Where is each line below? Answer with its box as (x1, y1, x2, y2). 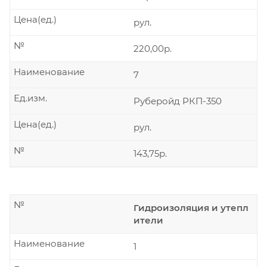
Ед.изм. (14, 92, 47, 104)
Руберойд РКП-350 (133, 95, 222, 107)
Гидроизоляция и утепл (133, 202, 249, 213)
